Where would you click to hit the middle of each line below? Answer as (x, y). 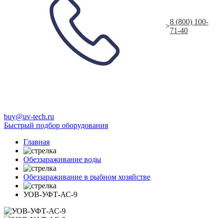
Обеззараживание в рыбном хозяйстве (87, 177)
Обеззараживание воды (62, 160)
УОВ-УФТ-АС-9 (50, 195)
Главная (36, 142)
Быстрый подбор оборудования (56, 126)
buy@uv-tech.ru (29, 117)
